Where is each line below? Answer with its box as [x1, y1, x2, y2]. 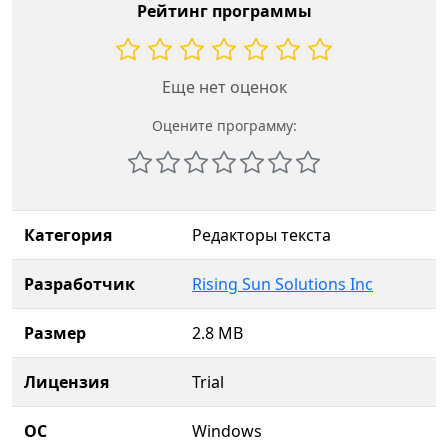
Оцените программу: [151, 116, 297, 135]
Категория [24, 224, 112, 246]
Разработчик [24, 273, 135, 295]
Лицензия [24, 371, 109, 393]
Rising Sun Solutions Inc [192, 273, 373, 295]
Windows [192, 420, 262, 442]
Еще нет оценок [161, 76, 287, 98]
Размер [24, 322, 86, 344]
